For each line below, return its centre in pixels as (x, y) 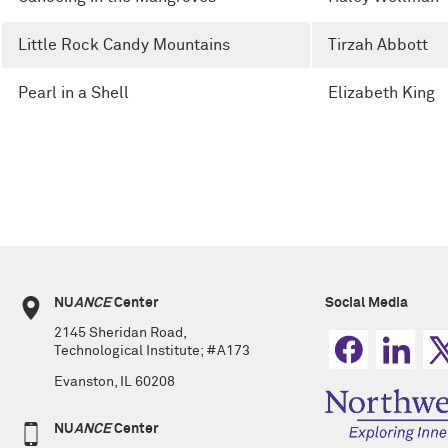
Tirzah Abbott (378, 44)
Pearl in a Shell (73, 92)
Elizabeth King (381, 92)
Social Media (366, 302)
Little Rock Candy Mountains (124, 44)
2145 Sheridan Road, (120, 333)
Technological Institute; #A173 (152, 351)
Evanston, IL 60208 (114, 382)
